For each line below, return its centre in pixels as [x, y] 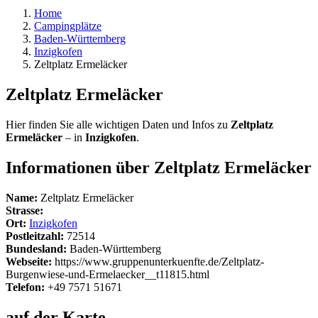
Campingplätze [68, 26]
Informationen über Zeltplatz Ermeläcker [159, 167]
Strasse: [24, 210]
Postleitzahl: [35, 236]
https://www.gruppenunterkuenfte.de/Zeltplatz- [158, 261]
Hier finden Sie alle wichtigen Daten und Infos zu [118, 124]
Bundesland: [36, 248]
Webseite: [29, 261]
